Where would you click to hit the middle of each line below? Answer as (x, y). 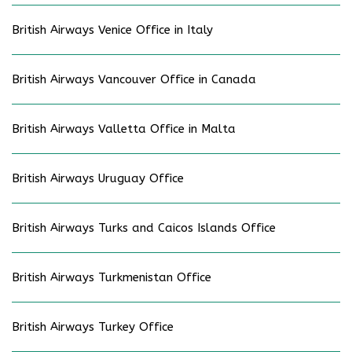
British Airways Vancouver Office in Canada (134, 80)
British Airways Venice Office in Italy (112, 30)
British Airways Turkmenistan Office (112, 278)
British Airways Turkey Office (93, 327)
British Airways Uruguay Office (98, 179)
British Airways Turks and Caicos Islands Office (144, 228)
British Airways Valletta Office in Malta (124, 129)
